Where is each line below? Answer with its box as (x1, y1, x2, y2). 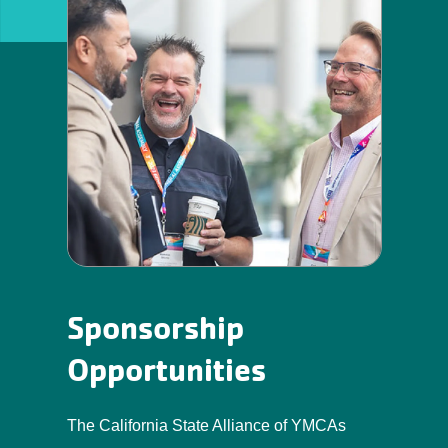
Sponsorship (66, 308, 244, 349)
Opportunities (66, 350, 266, 391)
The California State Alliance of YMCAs (66, 417, 346, 435)
